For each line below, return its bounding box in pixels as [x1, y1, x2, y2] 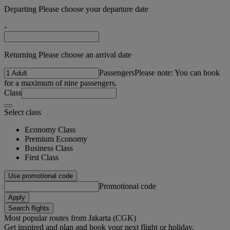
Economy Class [25, 125, 75, 134]
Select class [4, 107, 41, 117]
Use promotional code [8, 171, 73, 180]
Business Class [25, 143, 73, 152]
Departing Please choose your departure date [4, 4, 148, 13]
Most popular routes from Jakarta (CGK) [4, 213, 136, 222]
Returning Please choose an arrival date [4, 50, 131, 59]
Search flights [8, 204, 49, 212]
